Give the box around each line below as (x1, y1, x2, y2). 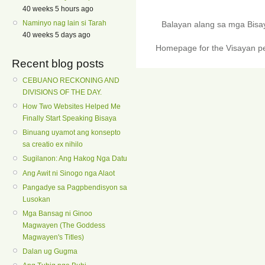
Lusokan (22, 195, 50, 203)
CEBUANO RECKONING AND (22, 76, 119, 85)
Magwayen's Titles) (22, 232, 84, 241)
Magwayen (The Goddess (22, 221, 105, 230)
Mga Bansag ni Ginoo (22, 209, 92, 218)
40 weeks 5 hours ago (22, 5, 93, 14)
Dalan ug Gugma (22, 247, 77, 256)
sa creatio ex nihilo (22, 140, 83, 149)
